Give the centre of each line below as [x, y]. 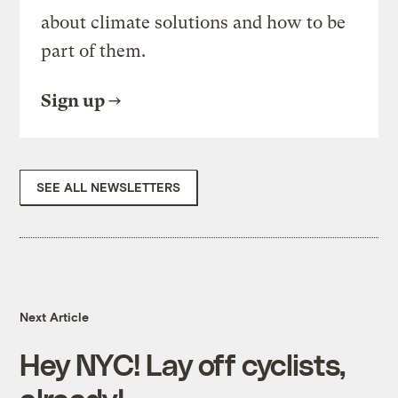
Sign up [73, 101]
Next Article [55, 317]
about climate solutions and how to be [194, 23]
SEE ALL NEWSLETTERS [109, 187]
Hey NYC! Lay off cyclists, [183, 364]
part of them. [94, 52]
